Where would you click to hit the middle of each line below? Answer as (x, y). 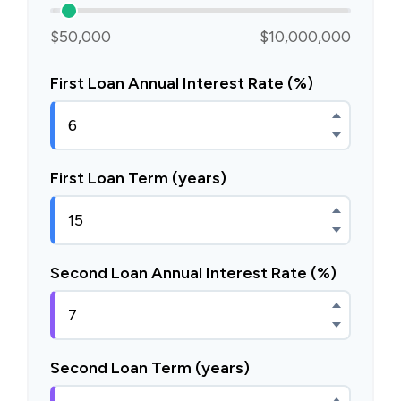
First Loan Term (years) (138, 178)
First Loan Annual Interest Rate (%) (182, 83)
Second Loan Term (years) (150, 368)
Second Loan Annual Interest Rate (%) (193, 273)
